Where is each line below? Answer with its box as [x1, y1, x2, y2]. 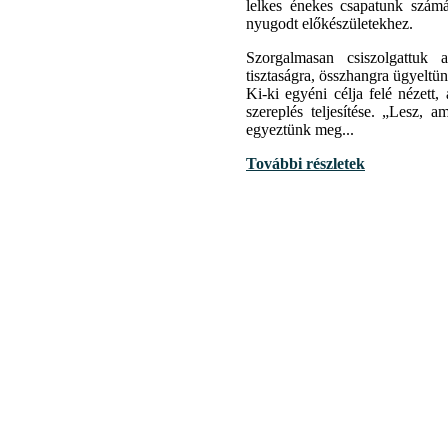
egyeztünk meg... [246, 121, 354, 139]
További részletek [246, 155, 365, 173]
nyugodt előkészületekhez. [246, 15, 413, 33]
